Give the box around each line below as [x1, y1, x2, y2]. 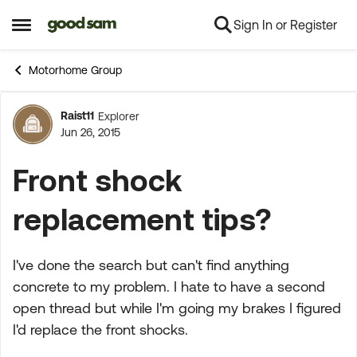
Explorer [98, 109, 139, 123]
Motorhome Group [29, 64, 122, 76]
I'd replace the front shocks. [13, 321, 188, 338]
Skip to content [59, 18, 145, 33]
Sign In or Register [233, 18, 337, 32]
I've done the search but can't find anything [13, 257, 289, 273]
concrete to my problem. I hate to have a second [13, 278, 325, 295]
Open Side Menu [11, 22, 119, 39]
